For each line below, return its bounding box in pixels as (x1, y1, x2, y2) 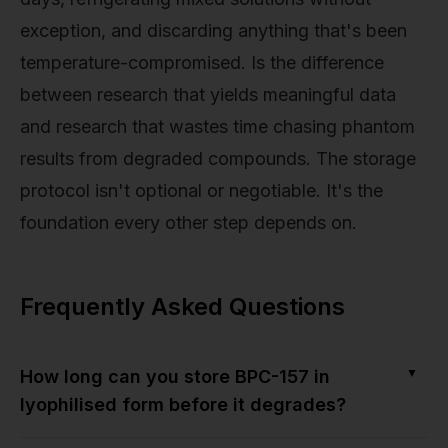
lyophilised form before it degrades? (20, 394, 346, 415)
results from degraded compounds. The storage (20, 148, 416, 169)
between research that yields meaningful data (20, 84, 396, 105)
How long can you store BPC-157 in (20, 366, 330, 387)
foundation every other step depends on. (20, 212, 357, 233)
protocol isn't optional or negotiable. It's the (20, 180, 383, 201)
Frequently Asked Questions (20, 292, 345, 321)
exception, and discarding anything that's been (20, 20, 407, 41)
